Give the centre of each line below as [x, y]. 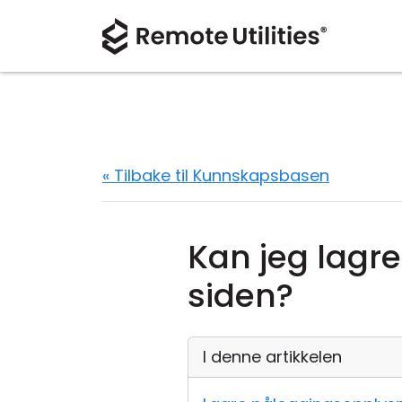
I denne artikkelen [272, 357]
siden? [240, 296]
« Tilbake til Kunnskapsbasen [216, 175]
